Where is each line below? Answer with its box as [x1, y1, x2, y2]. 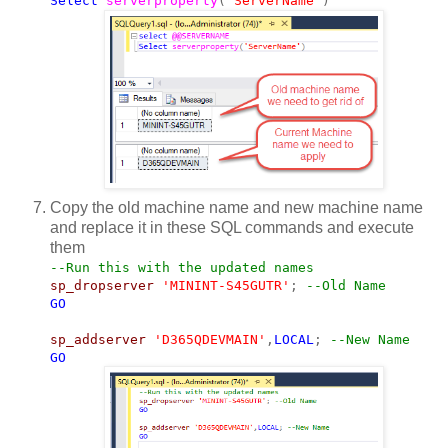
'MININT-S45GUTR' [162, 278, 290, 294]
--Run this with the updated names [50, 260, 314, 276]
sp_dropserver [50, 278, 154, 294]
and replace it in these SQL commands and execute [50, 219, 414, 237]
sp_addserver [50, 332, 146, 348]
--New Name [330, 332, 410, 348]
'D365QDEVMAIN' [154, 332, 266, 348]
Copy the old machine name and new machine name [50, 199, 423, 217]
